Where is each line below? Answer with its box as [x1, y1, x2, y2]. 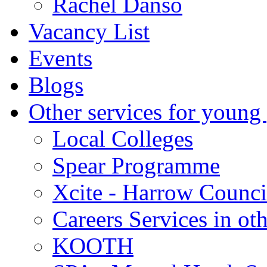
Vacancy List [29, 18, 150, 44]
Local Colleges [52, 126, 193, 151]
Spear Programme [52, 153, 220, 178]
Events [29, 45, 92, 71]
